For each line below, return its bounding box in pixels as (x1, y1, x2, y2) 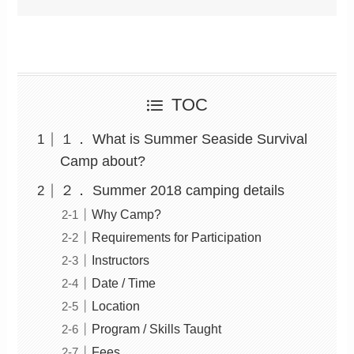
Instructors (92, 253, 150, 268)
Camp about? (60, 153, 146, 170)
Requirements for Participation (92, 230, 262, 245)
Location (92, 299, 141, 314)
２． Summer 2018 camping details (60, 183, 285, 199)
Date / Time (92, 276, 156, 291)
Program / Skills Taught (92, 322, 222, 337)
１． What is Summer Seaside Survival (60, 131, 308, 148)
